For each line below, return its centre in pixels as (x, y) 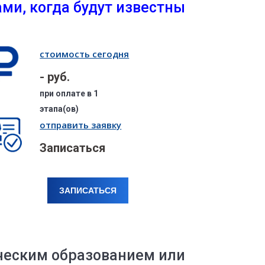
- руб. (55, 77)
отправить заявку (81, 125)
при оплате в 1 (69, 94)
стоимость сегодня (85, 54)
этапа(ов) (59, 109)
